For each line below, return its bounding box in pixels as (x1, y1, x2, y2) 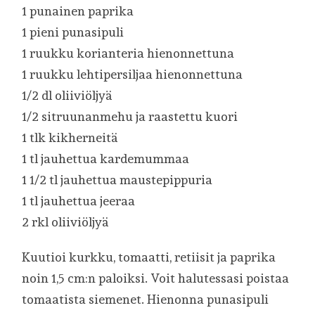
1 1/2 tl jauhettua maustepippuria (22, 172, 213, 187)
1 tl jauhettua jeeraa (22, 193, 136, 208)
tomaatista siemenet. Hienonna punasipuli (22, 291, 269, 307)
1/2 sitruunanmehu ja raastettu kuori (22, 108, 238, 124)
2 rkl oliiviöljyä (22, 214, 109, 229)
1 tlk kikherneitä (22, 129, 118, 145)
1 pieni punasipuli (22, 24, 124, 39)
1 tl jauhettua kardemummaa (22, 150, 190, 166)
